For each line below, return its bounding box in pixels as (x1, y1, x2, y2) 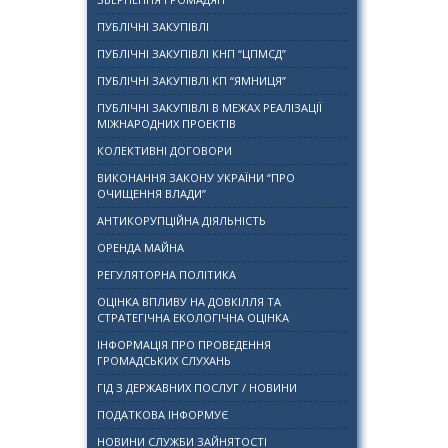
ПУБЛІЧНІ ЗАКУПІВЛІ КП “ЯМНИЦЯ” (97, 73, 286, 88)
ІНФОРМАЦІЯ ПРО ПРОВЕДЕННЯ (97, 337, 271, 352)
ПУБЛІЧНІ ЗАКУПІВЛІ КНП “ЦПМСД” (97, 46, 286, 61)
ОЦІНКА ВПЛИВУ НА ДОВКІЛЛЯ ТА (97, 294, 281, 309)
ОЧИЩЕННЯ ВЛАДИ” (97, 186, 206, 201)
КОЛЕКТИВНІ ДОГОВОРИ (97, 143, 232, 158)
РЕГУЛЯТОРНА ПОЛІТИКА (97, 267, 236, 282)
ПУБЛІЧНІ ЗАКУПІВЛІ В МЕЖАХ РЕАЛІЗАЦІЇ (97, 100, 322, 115)
